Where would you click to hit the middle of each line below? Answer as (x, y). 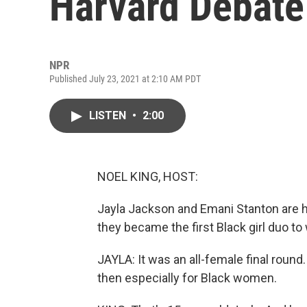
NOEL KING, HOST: (148, 176)
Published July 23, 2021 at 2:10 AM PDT (125, 79)
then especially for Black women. (187, 278)
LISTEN (109, 115)
